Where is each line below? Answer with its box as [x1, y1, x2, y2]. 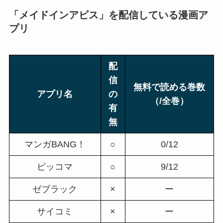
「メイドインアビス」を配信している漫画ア [8, 9, 208, 20]
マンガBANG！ [24, 139, 86, 149]
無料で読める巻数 [133, 82, 206, 92]
